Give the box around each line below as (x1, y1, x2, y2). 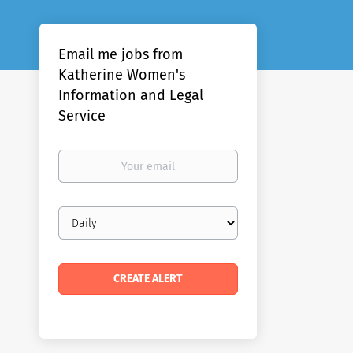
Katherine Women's (58, 66, 185, 84)
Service (58, 107, 106, 124)
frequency (58, 222, 108, 236)
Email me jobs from (58, 46, 183, 63)
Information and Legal (58, 87, 203, 104)
